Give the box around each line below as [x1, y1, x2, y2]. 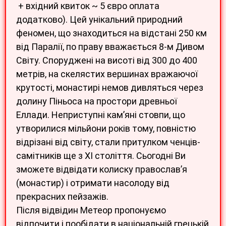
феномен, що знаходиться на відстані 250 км [16, 27, 207, 38]
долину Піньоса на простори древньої [16, 95, 177, 106]
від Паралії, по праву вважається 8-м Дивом [16, 41, 204, 52]
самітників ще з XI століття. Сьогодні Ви [16, 150, 186, 161]
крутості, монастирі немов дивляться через [16, 82, 203, 93]
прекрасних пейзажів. [16, 191, 108, 202]
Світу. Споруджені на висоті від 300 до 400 [16, 54, 197, 66]
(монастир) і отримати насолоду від [16, 177, 169, 188]
